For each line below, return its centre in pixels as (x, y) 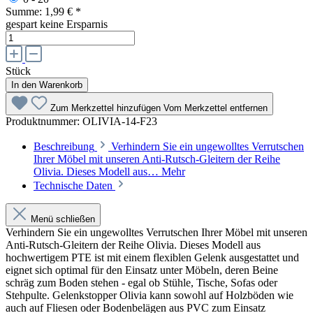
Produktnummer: (44, 121)
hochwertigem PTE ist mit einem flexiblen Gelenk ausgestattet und (152, 257)
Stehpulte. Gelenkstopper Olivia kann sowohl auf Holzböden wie (150, 295)
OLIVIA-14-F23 (120, 121)
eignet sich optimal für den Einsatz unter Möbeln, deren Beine (142, 270)
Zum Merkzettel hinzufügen (107, 108)
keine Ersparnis (74, 24)
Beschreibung (64, 146)
